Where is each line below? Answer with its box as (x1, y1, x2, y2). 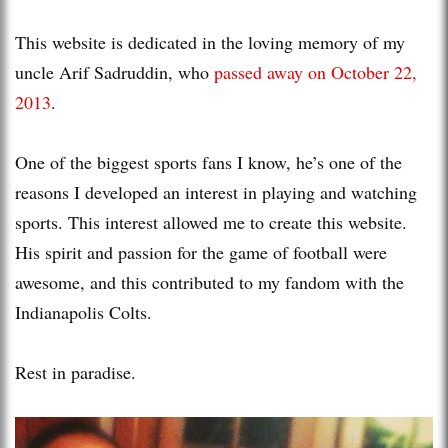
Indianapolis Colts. (15, 299, 158, 324)
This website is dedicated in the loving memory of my (15, 29, 405, 54)
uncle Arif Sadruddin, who (15, 59, 214, 84)
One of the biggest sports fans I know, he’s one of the (15, 149, 402, 174)
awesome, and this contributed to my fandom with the (15, 269, 404, 294)
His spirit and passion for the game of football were (15, 239, 387, 264)
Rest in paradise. (15, 359, 136, 384)
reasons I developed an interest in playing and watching (15, 179, 417, 204)
